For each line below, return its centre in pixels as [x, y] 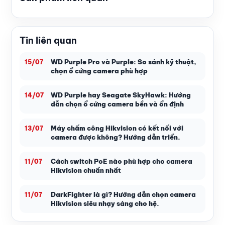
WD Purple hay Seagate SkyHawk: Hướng [121, 95]
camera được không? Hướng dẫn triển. [116, 137]
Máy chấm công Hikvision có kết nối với [117, 128]
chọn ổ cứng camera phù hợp [99, 71]
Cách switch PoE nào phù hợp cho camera [122, 161]
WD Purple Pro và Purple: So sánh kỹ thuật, [124, 62]
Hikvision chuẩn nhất [86, 170]
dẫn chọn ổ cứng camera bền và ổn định [117, 104]
